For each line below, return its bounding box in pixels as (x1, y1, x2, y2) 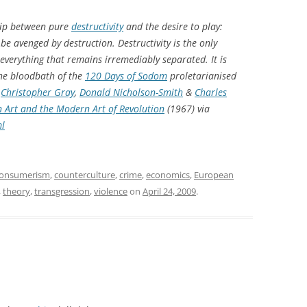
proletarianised (167, 69, 236, 82)
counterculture (54, 168, 115, 181)
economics (146, 168, 190, 181)
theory (3, 184, 30, 197)
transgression (34, 184, 90, 197)
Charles (195, 85, 227, 99)
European (194, 168, 234, 181)
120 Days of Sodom (85, 69, 167, 82)
